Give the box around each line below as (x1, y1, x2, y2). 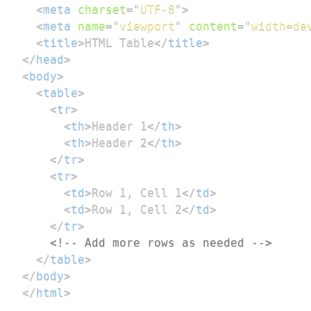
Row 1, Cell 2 (92, 203, 182, 217)
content (189, 19, 237, 33)
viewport (119, 19, 175, 33)
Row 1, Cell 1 (92, 186, 182, 200)
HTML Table (85, 36, 154, 50)
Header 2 (92, 136, 147, 150)
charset (78, 3, 126, 17)
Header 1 (92, 119, 147, 133)
